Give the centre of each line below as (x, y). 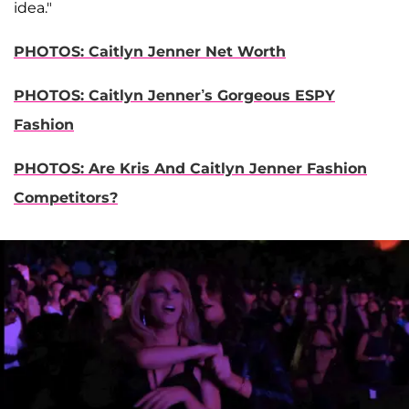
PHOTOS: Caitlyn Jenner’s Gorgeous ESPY (174, 96)
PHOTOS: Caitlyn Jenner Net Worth (150, 52)
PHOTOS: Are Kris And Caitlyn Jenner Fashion (190, 169)
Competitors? (66, 198)
